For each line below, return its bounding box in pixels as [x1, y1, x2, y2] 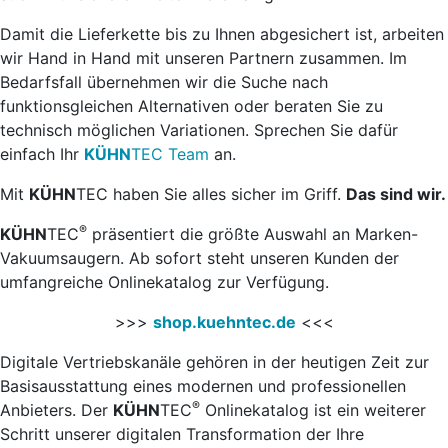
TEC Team [131, 144, 209, 165]
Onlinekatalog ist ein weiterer [200, 400, 426, 421]
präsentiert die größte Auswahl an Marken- [87, 224, 418, 245]
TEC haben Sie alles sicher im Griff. [76, 184, 346, 205]
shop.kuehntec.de [152, 312, 296, 333]
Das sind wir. [346, 184, 446, 205]
